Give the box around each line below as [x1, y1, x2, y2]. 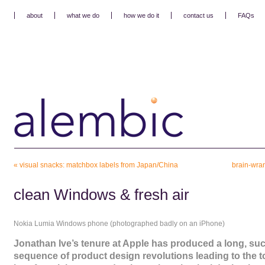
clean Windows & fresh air [13, 186, 189, 203]
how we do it [123, 12, 159, 19]
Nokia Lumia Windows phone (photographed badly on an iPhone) [13, 219, 225, 228]
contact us [183, 12, 214, 19]
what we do [66, 12, 99, 19]
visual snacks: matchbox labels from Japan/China [19, 161, 178, 169]
